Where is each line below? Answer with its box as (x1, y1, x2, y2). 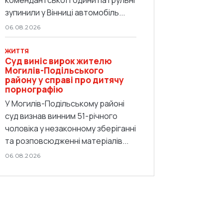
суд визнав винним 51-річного (5, 110, 117, 121)
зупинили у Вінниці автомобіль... (5, 6, 125, 18)
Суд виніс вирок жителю (5, 55, 112, 67)
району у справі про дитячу (5, 74, 124, 86)
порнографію (5, 83, 63, 95)
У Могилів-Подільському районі (5, 98, 124, 109)
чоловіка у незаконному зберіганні (5, 122, 136, 134)
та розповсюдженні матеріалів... (5, 135, 128, 146)
